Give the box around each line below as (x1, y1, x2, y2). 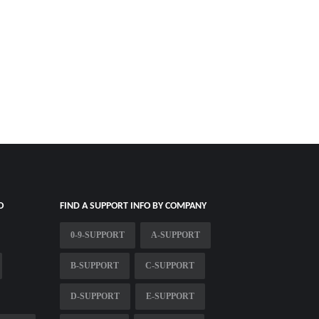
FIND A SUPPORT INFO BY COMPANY (59, 200, 206, 211)
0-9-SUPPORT (70, 229, 125, 240)
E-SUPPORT (145, 291, 194, 301)
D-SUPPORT (70, 291, 120, 301)
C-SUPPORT (145, 260, 194, 271)
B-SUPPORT (70, 260, 119, 271)
